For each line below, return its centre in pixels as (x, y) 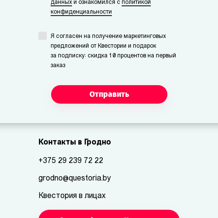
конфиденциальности (81, 12)
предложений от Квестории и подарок (103, 46)
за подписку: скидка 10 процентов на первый (113, 56)
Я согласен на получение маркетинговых (108, 36)
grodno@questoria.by (75, 178)
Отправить (109, 94)
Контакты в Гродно (75, 142)
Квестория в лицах (72, 196)
